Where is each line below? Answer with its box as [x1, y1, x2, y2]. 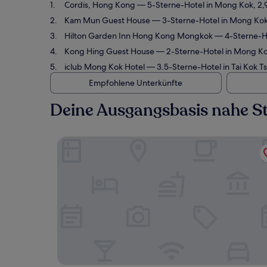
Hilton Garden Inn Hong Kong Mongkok [64, 30, 213, 41]
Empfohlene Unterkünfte [88, 77, 182, 88]
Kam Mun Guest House [64, 15, 150, 26]
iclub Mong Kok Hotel [64, 61, 145, 72]
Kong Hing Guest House [64, 46, 154, 57]
